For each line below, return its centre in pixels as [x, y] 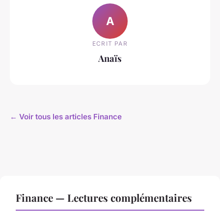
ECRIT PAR [110, 44]
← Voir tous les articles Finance [66, 116]
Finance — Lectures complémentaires [104, 197]
